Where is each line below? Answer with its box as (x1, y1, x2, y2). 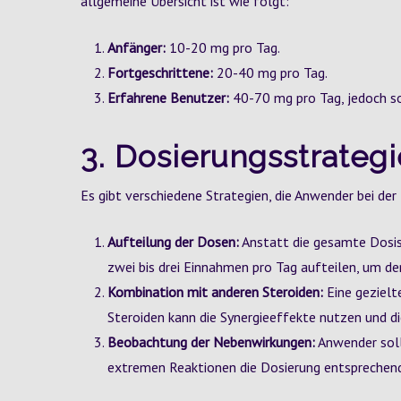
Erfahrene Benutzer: (107, 89, 229, 107)
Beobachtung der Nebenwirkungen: (107, 333, 315, 351)
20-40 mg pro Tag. (213, 64, 328, 81)
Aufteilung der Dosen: (107, 233, 239, 251)
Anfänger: (107, 38, 166, 56)
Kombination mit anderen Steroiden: (107, 283, 323, 301)
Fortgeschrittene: (107, 64, 213, 81)
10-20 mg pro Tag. (166, 38, 280, 56)
